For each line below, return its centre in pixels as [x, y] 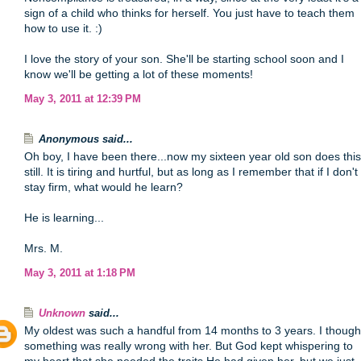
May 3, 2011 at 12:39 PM [83, 99]
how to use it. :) [63, 28]
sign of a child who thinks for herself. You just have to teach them [189, 13]
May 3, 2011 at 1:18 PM [80, 273]
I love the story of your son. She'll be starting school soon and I [184, 59]
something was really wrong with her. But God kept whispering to [189, 346]
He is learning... [64, 218]
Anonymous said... [86, 139]
